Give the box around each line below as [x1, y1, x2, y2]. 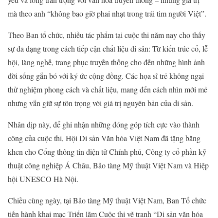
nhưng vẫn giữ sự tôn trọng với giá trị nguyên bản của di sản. [8, 97, 193, 108]
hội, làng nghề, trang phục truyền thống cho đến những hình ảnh [8, 56, 205, 67]
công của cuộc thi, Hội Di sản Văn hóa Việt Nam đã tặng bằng [8, 132, 200, 143]
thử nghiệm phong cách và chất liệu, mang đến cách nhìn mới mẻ [8, 84, 207, 94]
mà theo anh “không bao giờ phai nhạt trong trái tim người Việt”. [8, 8, 206, 18]
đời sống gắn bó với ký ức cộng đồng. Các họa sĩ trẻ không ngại [8, 70, 204, 81]
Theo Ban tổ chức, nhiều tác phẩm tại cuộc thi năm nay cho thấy [8, 29, 205, 40]
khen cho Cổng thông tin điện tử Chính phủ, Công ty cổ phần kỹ [8, 146, 206, 157]
